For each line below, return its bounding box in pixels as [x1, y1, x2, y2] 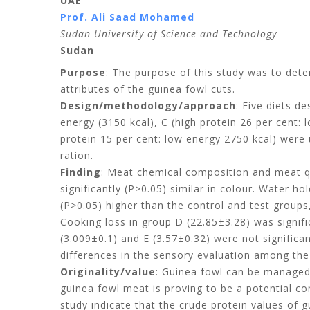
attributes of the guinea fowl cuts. [60, 82, 235, 95]
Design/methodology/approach [60, 99, 236, 112]
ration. [60, 149, 93, 162]
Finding [60, 165, 101, 179]
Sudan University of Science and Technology [60, 27, 277, 40]
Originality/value [60, 265, 156, 278]
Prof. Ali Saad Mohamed [60, 10, 194, 24]
